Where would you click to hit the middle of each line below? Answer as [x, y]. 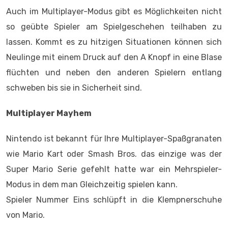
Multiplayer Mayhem [49, 113]
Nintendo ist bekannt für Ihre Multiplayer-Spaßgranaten [114, 138]
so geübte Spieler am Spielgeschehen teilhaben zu [114, 26]
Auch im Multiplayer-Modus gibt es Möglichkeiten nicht [114, 11]
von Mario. [25, 215]
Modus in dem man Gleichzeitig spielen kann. [92, 184]
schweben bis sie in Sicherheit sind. [74, 88]
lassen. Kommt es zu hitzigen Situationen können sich [114, 42]
